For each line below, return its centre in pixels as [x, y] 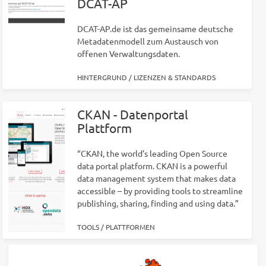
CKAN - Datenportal [132, 114]
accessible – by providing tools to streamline [160, 191]
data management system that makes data [156, 178]
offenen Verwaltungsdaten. [128, 54]
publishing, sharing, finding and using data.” [158, 203]
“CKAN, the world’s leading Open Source [152, 153]
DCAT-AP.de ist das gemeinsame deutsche [155, 29]
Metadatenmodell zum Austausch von [148, 41]
